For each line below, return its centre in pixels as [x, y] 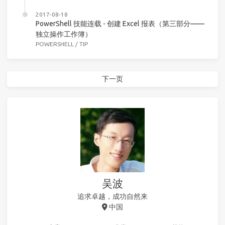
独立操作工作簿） [64, 34]
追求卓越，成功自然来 [113, 196]
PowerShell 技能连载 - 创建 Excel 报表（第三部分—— [120, 24]
